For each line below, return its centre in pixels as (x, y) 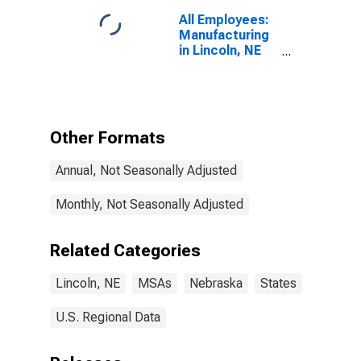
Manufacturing (224, 35)
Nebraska (216, 283)
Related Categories (125, 251)
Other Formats (108, 138)
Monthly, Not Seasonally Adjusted (149, 204)
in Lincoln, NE (220, 50)
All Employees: (224, 20)
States (278, 283)
